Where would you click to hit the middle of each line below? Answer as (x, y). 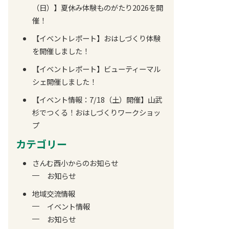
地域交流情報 (54, 193)
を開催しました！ (61, 51)
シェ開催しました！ (64, 82)
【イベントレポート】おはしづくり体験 (96, 38)
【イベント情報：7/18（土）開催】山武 (97, 99)
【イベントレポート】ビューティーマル (96, 69)
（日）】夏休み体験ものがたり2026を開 (98, 7)
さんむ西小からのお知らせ (75, 163)
